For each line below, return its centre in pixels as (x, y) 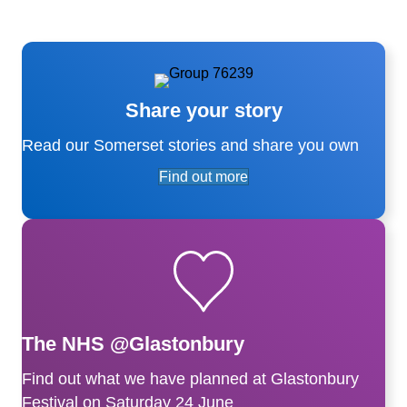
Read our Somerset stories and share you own (190, 145)
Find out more (203, 176)
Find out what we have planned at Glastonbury (190, 378)
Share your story (203, 110)
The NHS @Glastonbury (133, 343)
